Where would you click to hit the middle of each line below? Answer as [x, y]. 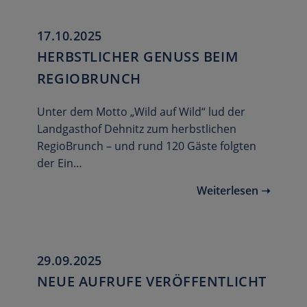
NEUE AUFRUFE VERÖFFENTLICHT [151, 282]
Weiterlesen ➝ [234, 191]
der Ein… [59, 163]
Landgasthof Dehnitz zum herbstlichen [136, 129]
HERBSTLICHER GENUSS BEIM [137, 57]
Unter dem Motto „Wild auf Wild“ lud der [141, 112]
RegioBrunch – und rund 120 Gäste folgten [146, 146]
